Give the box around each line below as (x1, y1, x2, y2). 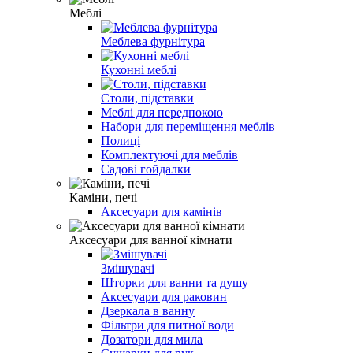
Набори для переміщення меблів (101, 119, 275, 133)
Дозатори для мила (101, 332, 203, 346)
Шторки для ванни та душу (101, 275, 248, 289)
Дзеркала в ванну (101, 303, 195, 318)
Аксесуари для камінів (101, 204, 222, 218)
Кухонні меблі (101, 62, 176, 76)
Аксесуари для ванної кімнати (69, 232, 232, 247)
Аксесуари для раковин (101, 289, 227, 303)
